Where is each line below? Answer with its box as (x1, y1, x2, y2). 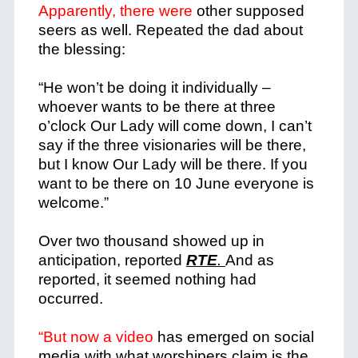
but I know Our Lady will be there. (38, 156, 270, 173)
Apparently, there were (38, 2, 193, 19)
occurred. (38, 290, 103, 307)
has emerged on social (153, 328, 314, 345)
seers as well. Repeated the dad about (38, 22, 303, 38)
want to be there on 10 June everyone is (38, 175, 314, 192)
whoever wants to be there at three (38, 98, 276, 115)
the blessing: (38, 41, 125, 58)
